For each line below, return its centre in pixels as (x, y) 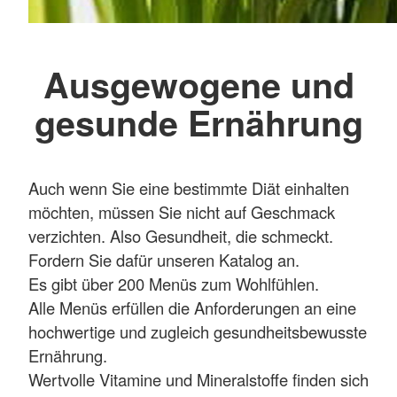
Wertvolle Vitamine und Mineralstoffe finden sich (198, 379)
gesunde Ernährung (198, 122)
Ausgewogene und (198, 84)
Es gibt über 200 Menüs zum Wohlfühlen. (174, 284)
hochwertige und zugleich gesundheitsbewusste (198, 331)
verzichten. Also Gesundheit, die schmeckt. (181, 236)
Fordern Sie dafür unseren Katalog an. (164, 260)
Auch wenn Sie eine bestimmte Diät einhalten (189, 188)
